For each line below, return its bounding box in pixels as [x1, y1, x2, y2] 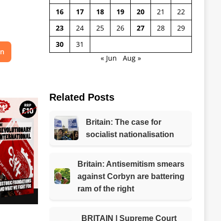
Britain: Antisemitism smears [77, 159, 184, 168]
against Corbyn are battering [77, 172, 184, 181]
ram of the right [77, 184, 134, 193]
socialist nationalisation [85, 130, 174, 139]
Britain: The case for [85, 117, 161, 126]
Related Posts [49, 91, 114, 103]
